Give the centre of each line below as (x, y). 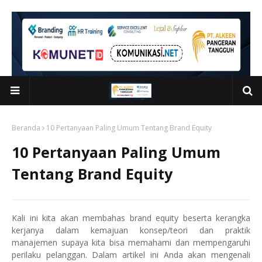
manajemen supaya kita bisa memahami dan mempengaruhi (131, 242)
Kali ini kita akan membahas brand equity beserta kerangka (131, 218)
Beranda (26, 128)
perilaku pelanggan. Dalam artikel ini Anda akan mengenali (131, 255)
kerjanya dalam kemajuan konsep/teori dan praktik (131, 230)
